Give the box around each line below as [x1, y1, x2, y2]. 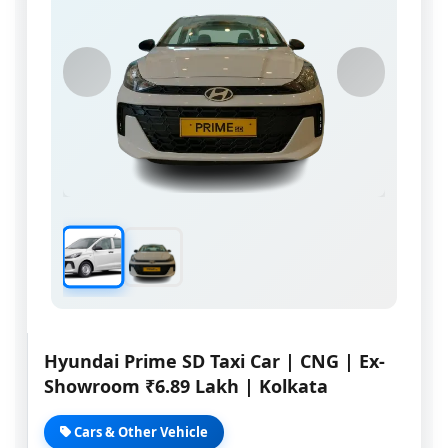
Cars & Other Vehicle [71, 423, 208, 441]
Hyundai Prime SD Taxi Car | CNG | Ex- [44, 349, 385, 373]
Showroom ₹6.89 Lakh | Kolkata [44, 374, 328, 398]
